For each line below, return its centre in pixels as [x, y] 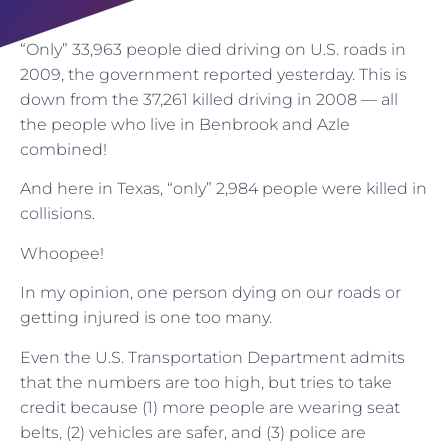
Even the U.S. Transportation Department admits [212, 357]
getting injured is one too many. [146, 318]
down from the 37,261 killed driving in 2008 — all [209, 99]
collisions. [57, 214]
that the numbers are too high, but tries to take [206, 382]
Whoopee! [62, 253]
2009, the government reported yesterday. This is [213, 74]
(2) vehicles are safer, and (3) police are [214, 432]
